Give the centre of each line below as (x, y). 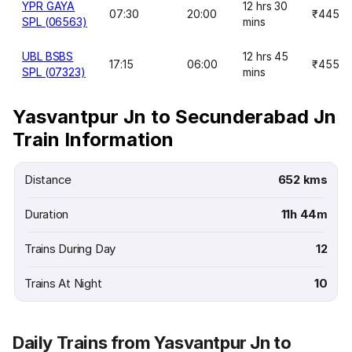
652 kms (302, 180)
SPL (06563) (55, 22)
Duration (47, 214)
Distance (48, 180)
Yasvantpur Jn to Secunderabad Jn (174, 117)
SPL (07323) (54, 72)
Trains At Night (63, 283)
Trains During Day (70, 249)
